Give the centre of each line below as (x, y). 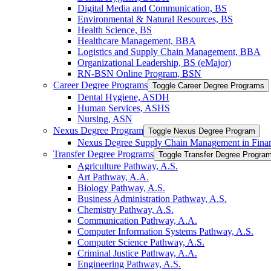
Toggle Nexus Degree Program (202, 131)
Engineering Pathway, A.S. (129, 264)
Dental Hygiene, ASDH (123, 97)
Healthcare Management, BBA (137, 41)
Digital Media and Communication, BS (152, 8)
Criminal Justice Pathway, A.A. (137, 253)
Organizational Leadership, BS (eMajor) (154, 62)
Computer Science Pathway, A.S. (141, 242)
